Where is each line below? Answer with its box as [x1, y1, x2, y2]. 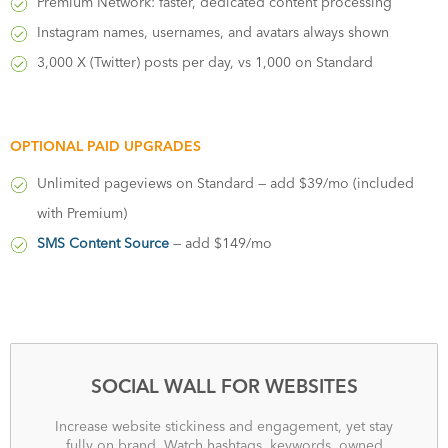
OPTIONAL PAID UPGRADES [10, 138, 201, 155]
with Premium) [37, 205, 127, 222]
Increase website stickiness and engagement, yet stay [55, 418, 393, 435]
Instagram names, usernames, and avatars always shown [37, 24, 389, 41]
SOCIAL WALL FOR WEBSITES [90, 375, 358, 398]
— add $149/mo [169, 235, 272, 252]
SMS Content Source [37, 235, 169, 252]
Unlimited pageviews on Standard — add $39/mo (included [37, 175, 414, 192]
